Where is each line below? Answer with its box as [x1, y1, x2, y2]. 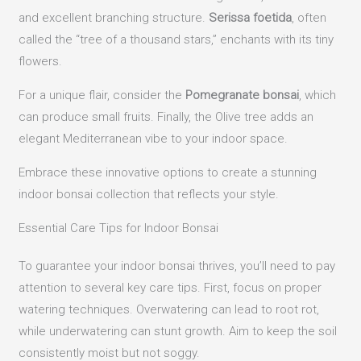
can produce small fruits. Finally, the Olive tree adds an [19, 110, 314, 125]
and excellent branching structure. [19, 10, 210, 26]
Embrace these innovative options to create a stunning [19, 165, 317, 180]
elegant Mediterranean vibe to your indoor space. [19, 131, 288, 147]
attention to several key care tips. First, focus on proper [19, 280, 322, 296]
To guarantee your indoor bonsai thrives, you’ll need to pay [19, 259, 336, 274]
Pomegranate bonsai [185, 88, 300, 103]
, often [292, 10, 327, 26]
